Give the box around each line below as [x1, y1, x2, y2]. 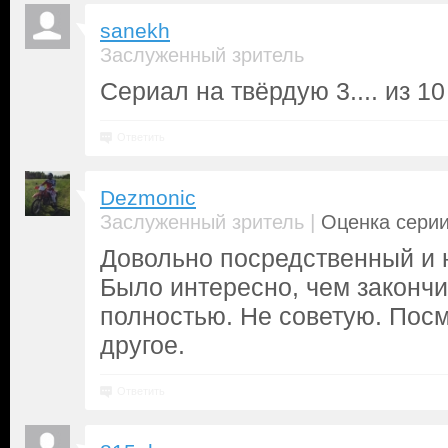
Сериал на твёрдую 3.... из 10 [100, 77, 445, 105]
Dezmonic [100, 186, 196, 210]
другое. [100, 331, 185, 359]
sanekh [100, 19, 170, 43]
